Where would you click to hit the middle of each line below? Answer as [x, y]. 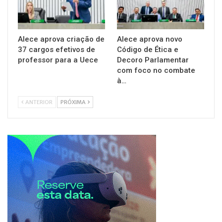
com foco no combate [156, 71]
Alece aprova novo [150, 39]
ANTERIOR [38, 102]
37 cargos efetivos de [56, 50]
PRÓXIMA [74, 102]
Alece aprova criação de [61, 39]
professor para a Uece [58, 60]
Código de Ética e [148, 50]
